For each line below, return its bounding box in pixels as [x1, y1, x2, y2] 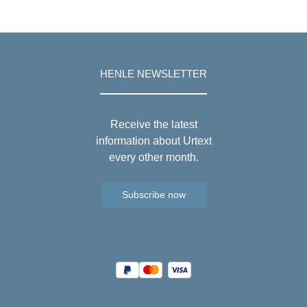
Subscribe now [121, 189, 186, 200]
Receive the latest [110, 119, 197, 130]
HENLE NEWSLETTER [100, 68, 207, 80]
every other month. [108, 151, 199, 163]
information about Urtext [95, 135, 212, 147]
